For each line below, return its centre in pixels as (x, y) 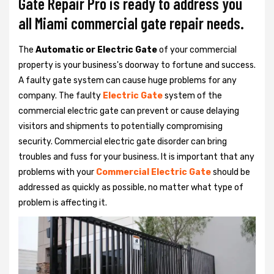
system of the (193, 96)
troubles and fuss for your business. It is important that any (136, 157)
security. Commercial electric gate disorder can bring (123, 142)
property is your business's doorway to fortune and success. (137, 65)
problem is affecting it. (63, 203)
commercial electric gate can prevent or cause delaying (129, 111)
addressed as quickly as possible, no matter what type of (131, 187)
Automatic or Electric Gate (97, 50)
